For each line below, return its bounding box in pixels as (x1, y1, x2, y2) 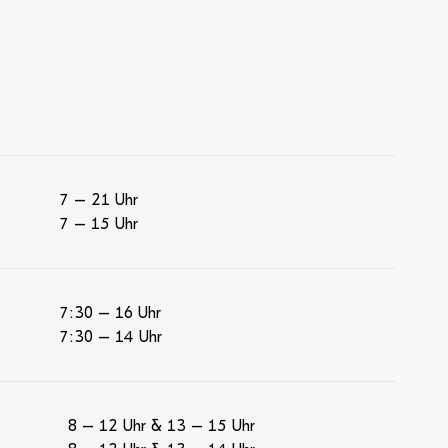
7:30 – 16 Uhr (59, 304, 162, 322)
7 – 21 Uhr (59, 191, 139, 209)
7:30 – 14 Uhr (59, 328, 163, 346)
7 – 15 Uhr (59, 215, 139, 233)
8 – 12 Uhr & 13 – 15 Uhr (67, 417, 255, 435)
